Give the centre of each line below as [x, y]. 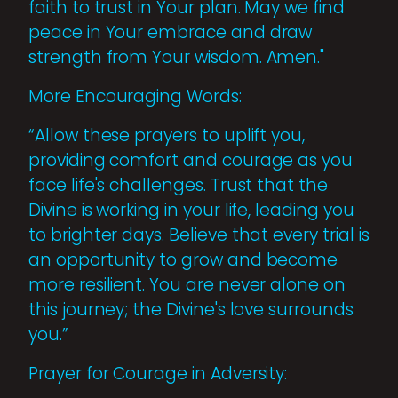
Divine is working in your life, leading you [191, 210]
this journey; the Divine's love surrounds [191, 309]
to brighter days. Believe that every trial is [199, 235]
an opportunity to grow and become [183, 259]
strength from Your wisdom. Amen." [177, 57]
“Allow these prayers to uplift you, [167, 135]
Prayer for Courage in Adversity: [158, 373]
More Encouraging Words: [135, 96]
